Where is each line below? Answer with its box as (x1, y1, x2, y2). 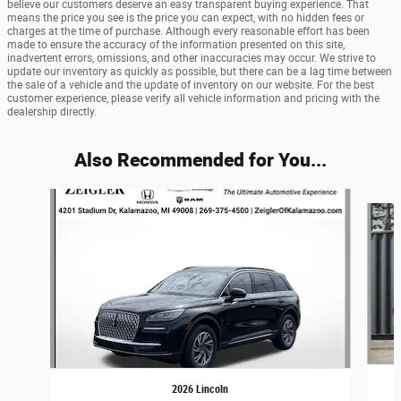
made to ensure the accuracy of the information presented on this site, (7, 38, 345, 52)
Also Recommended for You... (74, 147, 327, 173)
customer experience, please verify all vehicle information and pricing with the (7, 92, 380, 106)
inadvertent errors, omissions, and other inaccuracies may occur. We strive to (7, 52, 376, 65)
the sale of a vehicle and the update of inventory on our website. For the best (7, 79, 374, 92)
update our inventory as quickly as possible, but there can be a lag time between (7, 65, 392, 79)
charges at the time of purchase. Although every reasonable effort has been (7, 25, 370, 38)
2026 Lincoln (172, 383, 229, 397)
